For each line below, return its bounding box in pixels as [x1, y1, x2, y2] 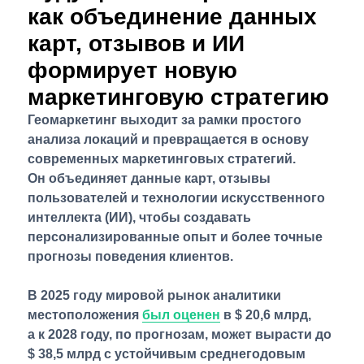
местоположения [28, 308, 142, 322]
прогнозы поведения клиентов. [28, 249, 233, 263]
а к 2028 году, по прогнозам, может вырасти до [28, 327, 331, 341]
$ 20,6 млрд [235, 308, 308, 322]
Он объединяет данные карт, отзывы [28, 171, 271, 185]
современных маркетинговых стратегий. [28, 152, 296, 166]
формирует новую [28, 58, 237, 83]
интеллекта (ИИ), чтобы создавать [28, 210, 251, 224]
